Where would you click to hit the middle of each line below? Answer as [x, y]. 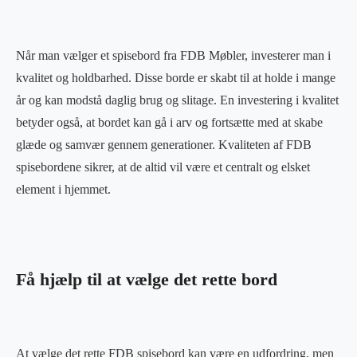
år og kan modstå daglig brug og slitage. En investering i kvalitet [177, 100]
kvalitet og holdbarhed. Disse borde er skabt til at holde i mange [176, 77]
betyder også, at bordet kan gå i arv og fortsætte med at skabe [169, 122]
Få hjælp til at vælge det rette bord [147, 279]
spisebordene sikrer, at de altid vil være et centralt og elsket [163, 167]
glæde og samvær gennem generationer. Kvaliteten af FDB [164, 144]
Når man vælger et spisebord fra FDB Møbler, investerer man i [173, 55]
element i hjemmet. [63, 189]
